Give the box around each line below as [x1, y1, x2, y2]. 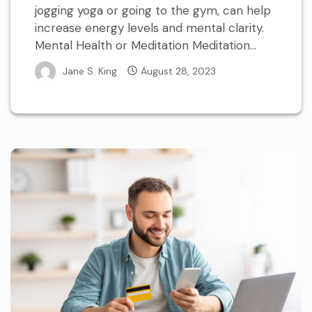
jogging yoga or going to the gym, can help [35, 3, 271, 19]
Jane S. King [63, 64, 117, 77]
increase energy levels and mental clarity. [35, 20, 264, 36]
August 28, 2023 [141, 64, 216, 77]
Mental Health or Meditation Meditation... [35, 38, 256, 54]
